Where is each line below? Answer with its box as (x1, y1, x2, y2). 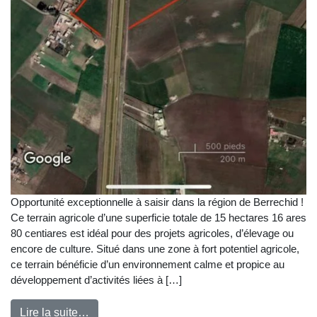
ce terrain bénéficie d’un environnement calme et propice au (11, 258, 284, 271)
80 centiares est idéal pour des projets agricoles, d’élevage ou (11, 227, 294, 240)
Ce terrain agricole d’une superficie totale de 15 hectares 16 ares (11, 212, 306, 224)
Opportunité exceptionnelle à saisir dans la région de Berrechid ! (11, 196, 304, 209)
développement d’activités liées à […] (11, 274, 182, 287)
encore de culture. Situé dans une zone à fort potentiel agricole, (11, 243, 299, 255)
